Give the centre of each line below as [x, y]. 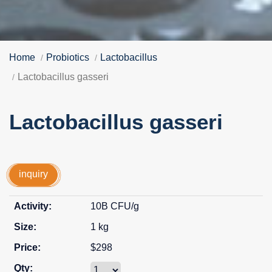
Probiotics [68, 57]
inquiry [33, 174]
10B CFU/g [114, 206]
